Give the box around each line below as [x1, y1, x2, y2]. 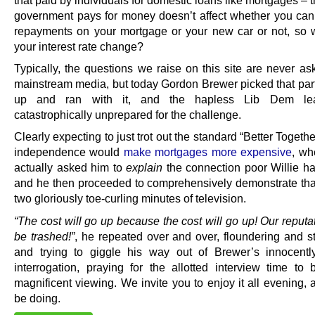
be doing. [14, 291, 60, 304]
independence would [14, 146, 124, 159]
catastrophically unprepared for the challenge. [14, 108, 241, 122]
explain [126, 161, 162, 174]
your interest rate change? [14, 40, 143, 53]
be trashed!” [14, 229, 75, 243]
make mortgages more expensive [123, 146, 292, 159]
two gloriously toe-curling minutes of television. [14, 192, 246, 205]
